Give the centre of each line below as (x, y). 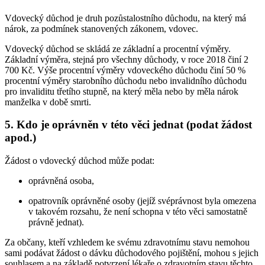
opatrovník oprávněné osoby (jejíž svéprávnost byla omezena (142, 201)
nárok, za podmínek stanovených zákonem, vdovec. (101, 28)
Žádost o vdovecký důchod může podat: (80, 161)
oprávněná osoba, (61, 181)
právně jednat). (56, 222)
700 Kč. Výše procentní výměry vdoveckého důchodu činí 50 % (125, 70)
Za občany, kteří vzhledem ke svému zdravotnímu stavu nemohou (127, 243)
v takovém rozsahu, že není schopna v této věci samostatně (138, 212)
